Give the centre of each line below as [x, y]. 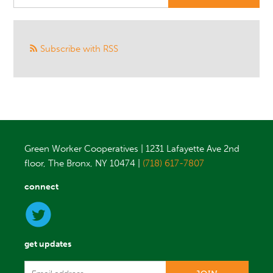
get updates [48, 244]
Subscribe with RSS [80, 49]
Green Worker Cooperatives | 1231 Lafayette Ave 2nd [132, 149]
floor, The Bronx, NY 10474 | [84, 163]
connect [42, 187]
